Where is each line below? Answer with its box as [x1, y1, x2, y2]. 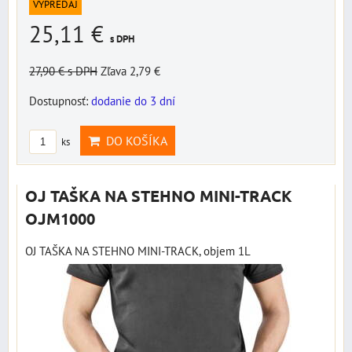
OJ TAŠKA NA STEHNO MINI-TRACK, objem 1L [25, 243, 251, 259]
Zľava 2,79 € [101, 63, 160, 79]
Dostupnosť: [29, 93, 91, 109]
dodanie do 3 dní [91, 93, 175, 109]
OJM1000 [25, 208, 95, 229]
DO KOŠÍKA [100, 133, 167, 149]
